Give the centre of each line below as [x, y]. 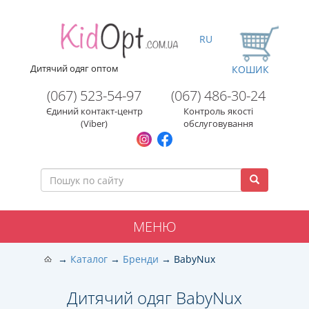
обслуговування [218, 123]
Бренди [141, 259]
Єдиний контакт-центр [94, 111]
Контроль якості [218, 111]
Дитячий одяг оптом [74, 68]
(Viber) [94, 123]
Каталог [89, 259]
